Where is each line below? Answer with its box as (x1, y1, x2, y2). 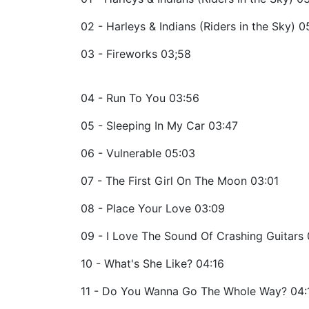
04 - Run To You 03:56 (81, 90, 199, 105)
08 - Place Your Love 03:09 (81, 201, 225, 215)
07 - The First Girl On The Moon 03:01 (81, 173, 279, 188)
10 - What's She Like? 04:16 (81, 256, 224, 270)
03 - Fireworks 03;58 (81, 46, 191, 61)
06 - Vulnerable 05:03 (81, 146, 195, 160)
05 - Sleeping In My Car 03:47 (81, 118, 238, 132)
